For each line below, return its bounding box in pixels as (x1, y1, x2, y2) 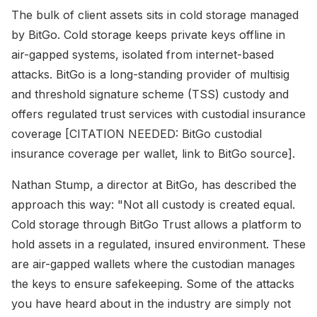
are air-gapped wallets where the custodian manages (11, 256, 295, 271)
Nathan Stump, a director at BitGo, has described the (11, 177, 296, 192)
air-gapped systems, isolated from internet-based (11, 47, 274, 62)
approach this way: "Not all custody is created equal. (11, 197, 295, 212)
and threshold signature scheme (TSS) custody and (11, 86, 289, 101)
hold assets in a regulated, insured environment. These (11, 236, 306, 251)
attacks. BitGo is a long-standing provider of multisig (11, 67, 289, 81)
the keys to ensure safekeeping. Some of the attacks (11, 276, 294, 291)
